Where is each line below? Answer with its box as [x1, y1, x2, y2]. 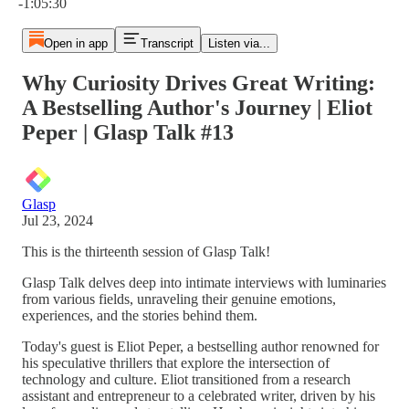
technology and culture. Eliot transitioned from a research [22, 371, 351, 387]
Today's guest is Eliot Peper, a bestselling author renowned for [22, 338, 379, 354]
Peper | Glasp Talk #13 [22, 120, 234, 144]
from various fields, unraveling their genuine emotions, [22, 290, 336, 307]
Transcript [140, 37, 194, 50]
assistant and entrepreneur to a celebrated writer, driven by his [22, 387, 375, 404]
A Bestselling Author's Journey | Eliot [22, 95, 372, 120]
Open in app [43, 37, 108, 50]
